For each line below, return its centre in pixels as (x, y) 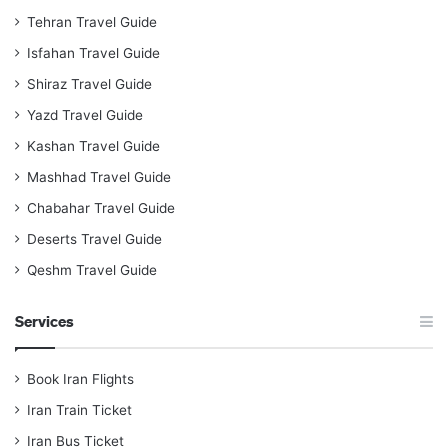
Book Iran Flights (80, 379)
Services (44, 321)
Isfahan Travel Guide (93, 53)
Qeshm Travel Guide (92, 270)
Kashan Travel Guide (93, 146)
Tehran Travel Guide (92, 22)
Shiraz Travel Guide (89, 84)
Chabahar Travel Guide (101, 208)
